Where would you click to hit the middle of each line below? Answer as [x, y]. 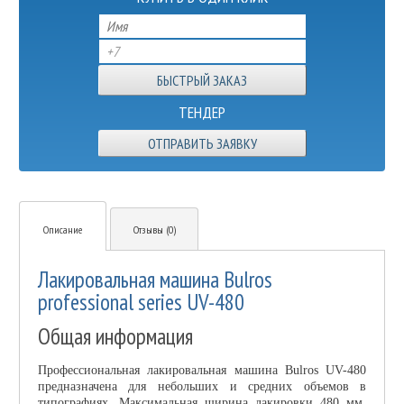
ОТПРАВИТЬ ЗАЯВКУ [202, 143]
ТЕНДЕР [202, 112]
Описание [62, 229]
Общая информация [115, 336]
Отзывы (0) [154, 229]
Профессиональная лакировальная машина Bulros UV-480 [202, 370]
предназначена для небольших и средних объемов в [202, 386]
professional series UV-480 [141, 302]
